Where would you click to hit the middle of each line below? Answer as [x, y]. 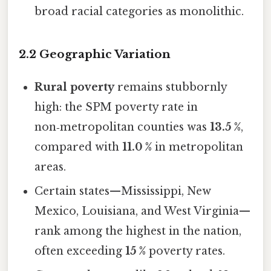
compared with [79, 147]
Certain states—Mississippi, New [123, 191]
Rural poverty [75, 87]
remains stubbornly [171, 87]
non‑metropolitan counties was [122, 127]
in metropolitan [198, 147]
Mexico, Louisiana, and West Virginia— [143, 211]
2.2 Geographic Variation [95, 54]
